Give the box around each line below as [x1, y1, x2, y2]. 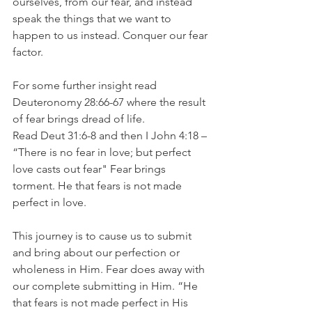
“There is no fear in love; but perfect [13, 146, 194, 159]
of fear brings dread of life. [13, 112, 148, 125]
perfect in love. [13, 196, 86, 209]
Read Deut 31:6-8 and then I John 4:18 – [13, 129, 210, 142]
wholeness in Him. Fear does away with [13, 263, 208, 276]
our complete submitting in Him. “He [13, 279, 201, 292]
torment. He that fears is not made [13, 179, 185, 192]
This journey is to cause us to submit [13, 229, 194, 242]
